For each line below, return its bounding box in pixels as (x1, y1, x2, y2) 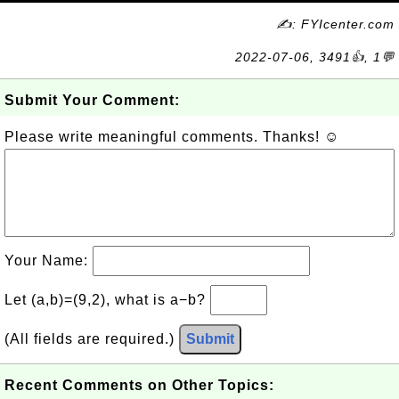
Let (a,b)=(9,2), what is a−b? (4, 292, 210, 307)
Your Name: (4, 253, 93, 268)
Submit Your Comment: (4, 93, 180, 108)
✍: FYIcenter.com (276, 17, 395, 31)
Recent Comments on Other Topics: (4, 378, 274, 393)
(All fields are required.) (4, 331, 179, 346)
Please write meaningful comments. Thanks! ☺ (4, 129, 339, 144)
